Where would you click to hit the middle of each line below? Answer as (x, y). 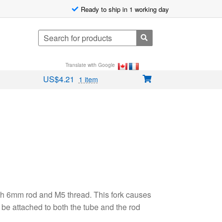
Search (49, 35)
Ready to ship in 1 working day (125, 9)
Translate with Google (91, 65)
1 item (88, 80)
